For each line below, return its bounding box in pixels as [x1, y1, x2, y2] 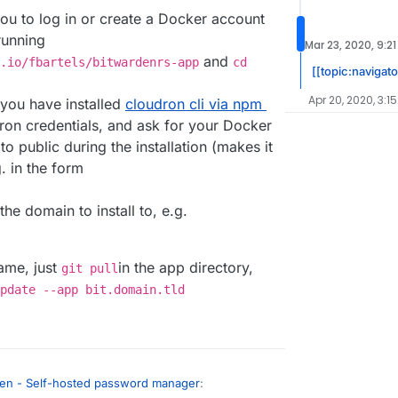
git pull [61, 261, 118, 276]
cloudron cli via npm [125, 95, 262, 114]
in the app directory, [118, 259, 253, 277]
